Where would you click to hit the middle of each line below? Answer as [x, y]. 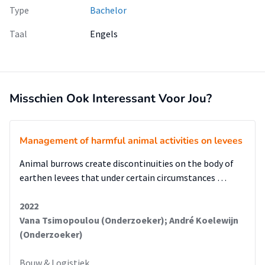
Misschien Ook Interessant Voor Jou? [111, 98]
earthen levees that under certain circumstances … [123, 177]
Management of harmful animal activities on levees [131, 141]
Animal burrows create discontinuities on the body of [127, 163]
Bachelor [108, 10]
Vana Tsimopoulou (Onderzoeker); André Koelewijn [129, 220]
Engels [104, 34]
